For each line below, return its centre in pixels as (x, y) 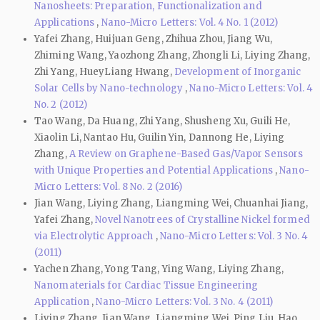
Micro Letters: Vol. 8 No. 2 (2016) (109, 187)
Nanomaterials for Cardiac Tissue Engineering (146, 286)
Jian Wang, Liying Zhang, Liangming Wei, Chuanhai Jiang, (171, 204)
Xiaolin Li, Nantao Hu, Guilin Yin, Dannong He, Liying (160, 138)
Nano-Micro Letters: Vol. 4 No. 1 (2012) (190, 23)
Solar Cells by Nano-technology (110, 89)
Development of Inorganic (237, 72)
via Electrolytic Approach (95, 236)
